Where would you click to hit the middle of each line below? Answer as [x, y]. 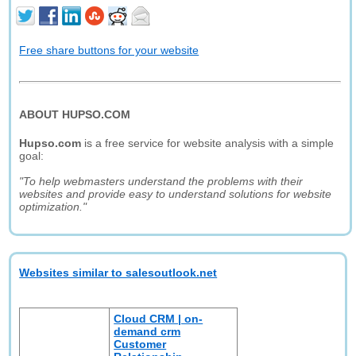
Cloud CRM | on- [159, 319]
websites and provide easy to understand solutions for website [176, 194]
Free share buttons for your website [109, 50]
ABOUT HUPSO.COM [75, 114]
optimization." [53, 207]
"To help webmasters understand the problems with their [161, 181]
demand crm [147, 331]
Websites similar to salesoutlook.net [118, 273]
